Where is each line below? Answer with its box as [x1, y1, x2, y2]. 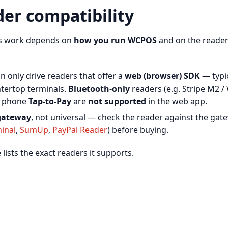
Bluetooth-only [68, 82, 130, 94]
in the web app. [146, 95, 207, 107]
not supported [88, 95, 146, 107]
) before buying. [107, 124, 168, 135]
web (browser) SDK [125, 70, 200, 81]
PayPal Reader [52, 124, 107, 135]
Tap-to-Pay [28, 95, 71, 107]
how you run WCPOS [74, 34, 157, 46]
